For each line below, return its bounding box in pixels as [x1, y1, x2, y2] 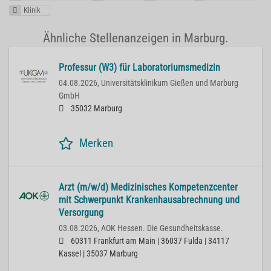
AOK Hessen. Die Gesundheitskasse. [101, 223, 223, 234]
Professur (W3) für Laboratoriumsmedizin [59, 62, 220, 74]
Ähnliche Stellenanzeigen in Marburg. [42, 31, 229, 46]
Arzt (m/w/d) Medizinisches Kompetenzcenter [59, 181, 238, 194]
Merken [79, 136, 113, 151]
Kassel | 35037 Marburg [59, 249, 138, 260]
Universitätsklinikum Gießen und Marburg [101, 78, 238, 89]
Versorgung [59, 207, 103, 219]
